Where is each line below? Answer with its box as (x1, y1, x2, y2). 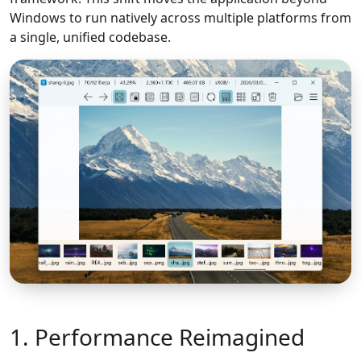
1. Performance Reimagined (10, 322, 305, 353)
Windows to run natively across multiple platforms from (10, 8, 351, 27)
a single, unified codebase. (10, 27, 171, 46)
